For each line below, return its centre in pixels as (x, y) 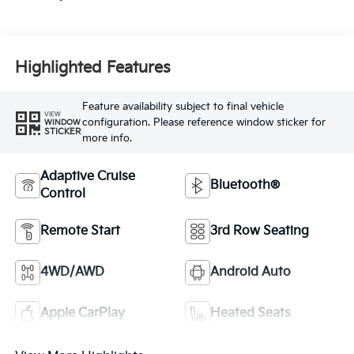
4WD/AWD (72, 272)
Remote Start (80, 231)
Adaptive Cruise (87, 176)
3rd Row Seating (260, 231)
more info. (107, 139)
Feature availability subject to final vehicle (183, 107)
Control (62, 194)
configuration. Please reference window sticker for (203, 123)
